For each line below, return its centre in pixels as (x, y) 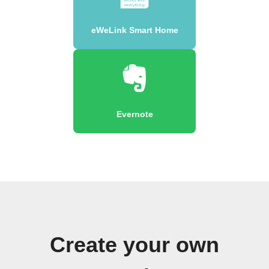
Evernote (134, 114)
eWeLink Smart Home (134, 30)
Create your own (134, 245)
